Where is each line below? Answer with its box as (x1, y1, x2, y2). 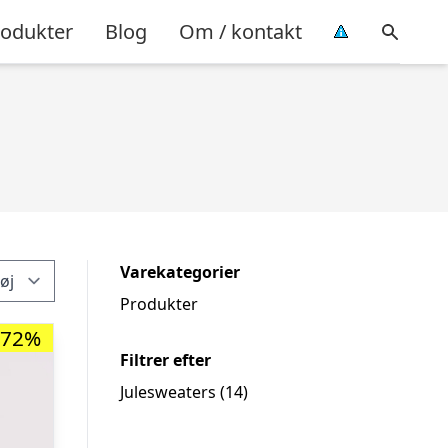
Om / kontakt (179, 17, 302, 45)
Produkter (120, 293, 198, 315)
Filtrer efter (120, 349, 211, 371)
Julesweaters (120, 381, 216, 403)
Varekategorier (120, 261, 240, 283)
